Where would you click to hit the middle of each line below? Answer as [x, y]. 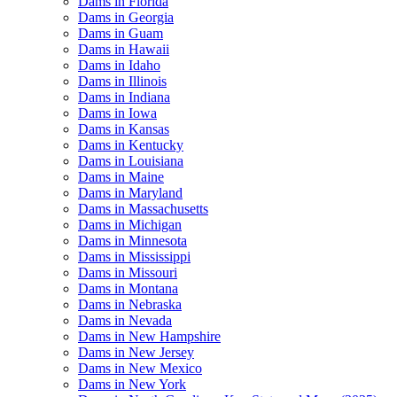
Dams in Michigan [130, 224]
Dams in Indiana [124, 97]
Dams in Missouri [128, 272]
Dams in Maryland [130, 192]
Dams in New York [132, 384]
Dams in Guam [121, 33]
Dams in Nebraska [130, 304]
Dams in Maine [121, 176]
